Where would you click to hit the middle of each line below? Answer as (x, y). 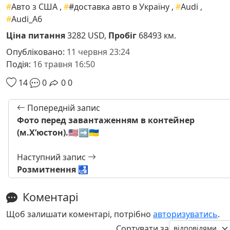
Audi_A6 (27, 19)
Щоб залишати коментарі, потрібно (80, 214)
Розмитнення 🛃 (53, 170)
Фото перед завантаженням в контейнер (106, 120)
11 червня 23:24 (98, 52)
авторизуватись (185, 214)
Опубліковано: (36, 52)
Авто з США (34, 7)
